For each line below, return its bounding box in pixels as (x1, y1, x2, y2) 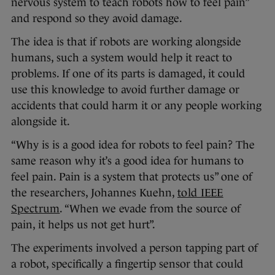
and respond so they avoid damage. (11, 12, 182, 25)
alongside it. (11, 115, 70, 128)
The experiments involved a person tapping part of (11, 242, 258, 254)
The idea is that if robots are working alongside (11, 36, 241, 48)
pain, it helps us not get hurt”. (11, 219, 155, 231)
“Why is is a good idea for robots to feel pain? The (11, 139, 255, 151)
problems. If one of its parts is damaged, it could (11, 68, 245, 80)
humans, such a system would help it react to (11, 52, 232, 64)
